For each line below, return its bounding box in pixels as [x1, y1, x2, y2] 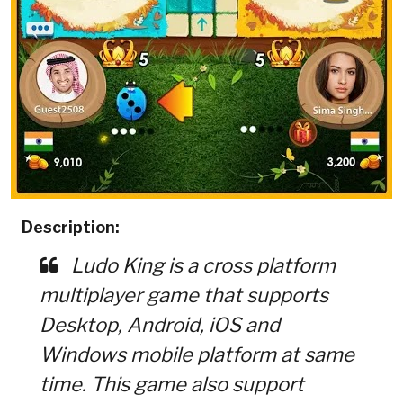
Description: [21, 217, 120, 237]
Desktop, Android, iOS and [39, 312, 280, 336]
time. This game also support [39, 372, 304, 396]
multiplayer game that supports [39, 282, 328, 307]
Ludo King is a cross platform [66, 253, 336, 277]
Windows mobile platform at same [39, 342, 354, 366]
